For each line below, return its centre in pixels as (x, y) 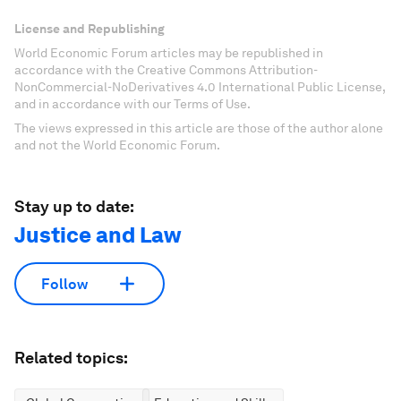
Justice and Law (98, 235)
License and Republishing (90, 29)
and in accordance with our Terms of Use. (132, 104)
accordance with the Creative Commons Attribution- (166, 70)
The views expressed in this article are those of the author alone (199, 128)
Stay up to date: (74, 206)
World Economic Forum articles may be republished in (169, 53)
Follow (64, 284)
